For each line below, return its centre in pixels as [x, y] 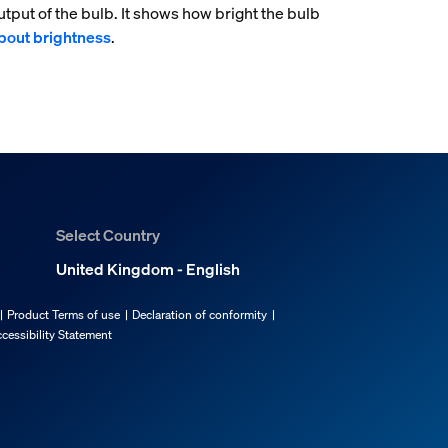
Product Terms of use [63, 315]
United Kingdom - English [148, 269]
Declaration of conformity [199, 315]
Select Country [108, 235]
